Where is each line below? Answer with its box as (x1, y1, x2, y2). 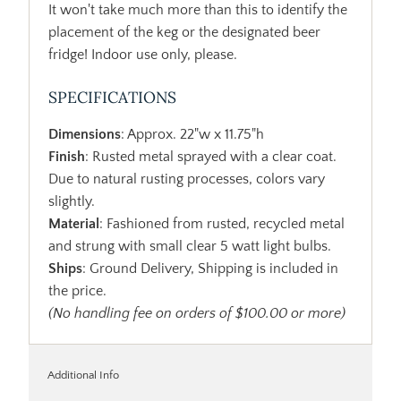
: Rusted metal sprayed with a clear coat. (85, 148, 337, 165)
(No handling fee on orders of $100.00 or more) (48, 304, 346, 321)
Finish (48, 148, 86, 165)
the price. (48, 282, 107, 299)
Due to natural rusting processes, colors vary (48, 170, 326, 187)
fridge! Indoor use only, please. (48, 46, 238, 63)
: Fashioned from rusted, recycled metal (99, 215, 346, 232)
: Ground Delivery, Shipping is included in (82, 260, 339, 277)
